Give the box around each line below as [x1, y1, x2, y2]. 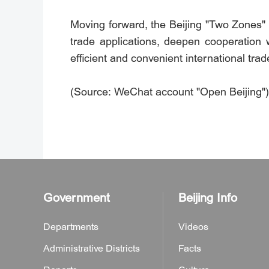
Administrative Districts [43, 243, 140, 255]
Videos [178, 221, 208, 233]
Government [43, 190, 110, 205]
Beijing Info [178, 190, 237, 205]
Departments [43, 221, 98, 233]
